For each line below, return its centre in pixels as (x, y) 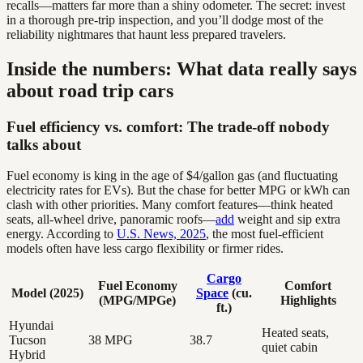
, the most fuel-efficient (265, 234)
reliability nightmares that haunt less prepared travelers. (146, 34)
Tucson (28, 340)
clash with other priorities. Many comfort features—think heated (170, 205)
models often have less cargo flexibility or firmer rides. (145, 249)
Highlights (308, 301)
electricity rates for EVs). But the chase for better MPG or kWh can (178, 190)
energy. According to (62, 234)
